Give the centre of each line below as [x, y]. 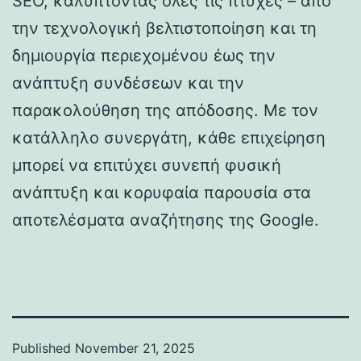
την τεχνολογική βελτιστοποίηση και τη [164, 28]
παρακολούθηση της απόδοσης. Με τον [165, 110]
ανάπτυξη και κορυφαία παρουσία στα [162, 192]
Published [44, 348]
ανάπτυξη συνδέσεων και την [128, 83]
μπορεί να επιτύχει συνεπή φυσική [147, 165]
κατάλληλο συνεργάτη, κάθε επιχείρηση [169, 137]
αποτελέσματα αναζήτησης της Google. [166, 220]
